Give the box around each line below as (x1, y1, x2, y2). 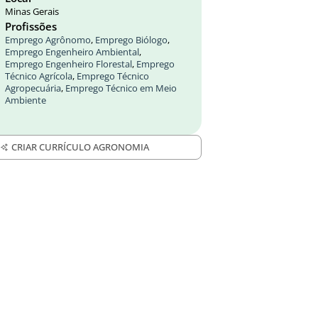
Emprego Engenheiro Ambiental (5, 46, 139, 58)
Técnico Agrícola (5, 70, 72, 82)
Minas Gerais (5, 6, 59, 18)
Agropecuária (5, 82, 61, 94)
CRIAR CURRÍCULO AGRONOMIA (11, 141, 149, 153)
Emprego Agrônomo (5, 34, 91, 46)
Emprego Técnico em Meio (65, 82, 177, 94)
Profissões (5, 19, 57, 33)
